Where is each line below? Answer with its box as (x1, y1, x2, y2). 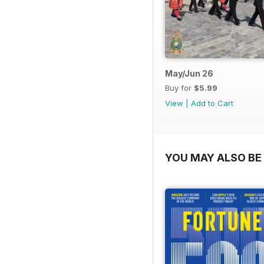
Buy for (165, 83, 194, 93)
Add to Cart (191, 98, 233, 108)
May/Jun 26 (165, 68, 213, 79)
